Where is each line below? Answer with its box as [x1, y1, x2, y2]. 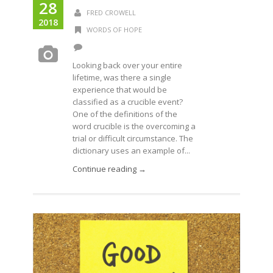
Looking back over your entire [73, 60, 182, 71]
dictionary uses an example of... [73, 145, 190, 156]
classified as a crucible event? [73, 96, 183, 107]
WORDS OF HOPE [86, 25, 142, 34]
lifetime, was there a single [73, 72, 171, 83]
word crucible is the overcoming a [73, 121, 196, 132]
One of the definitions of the [73, 108, 177, 119]
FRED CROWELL [86, 8, 136, 17]
